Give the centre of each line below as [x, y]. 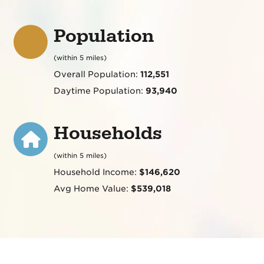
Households [108, 134]
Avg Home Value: [92, 188]
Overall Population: [97, 75]
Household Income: [96, 172]
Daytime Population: [99, 91]
